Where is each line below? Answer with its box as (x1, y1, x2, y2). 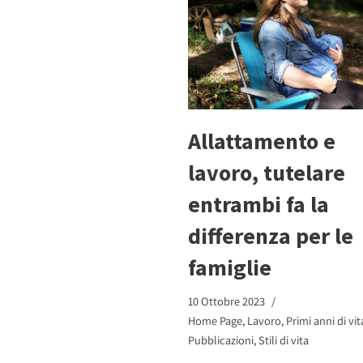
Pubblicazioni (188, 331, 254, 348)
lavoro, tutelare (188, 157, 345, 187)
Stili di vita (258, 331, 309, 348)
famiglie (188, 252, 271, 282)
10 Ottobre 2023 (188, 293, 265, 309)
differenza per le (188, 220, 353, 250)
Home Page (188, 312, 242, 328)
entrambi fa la (188, 189, 329, 219)
